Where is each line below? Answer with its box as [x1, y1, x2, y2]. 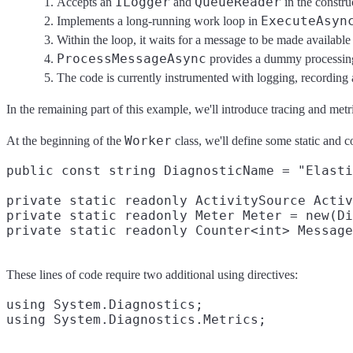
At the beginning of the [6, 134, 124, 148]
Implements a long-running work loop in [57, 14, 261, 28]
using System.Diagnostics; [6, 297, 203, 313]
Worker [124, 133, 172, 149]
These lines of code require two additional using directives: [6, 268, 298, 282]
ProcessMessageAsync [57, 51, 206, 67]
